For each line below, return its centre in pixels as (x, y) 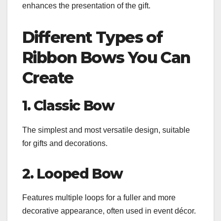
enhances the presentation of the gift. (86, 5)
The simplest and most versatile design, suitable (106, 130)
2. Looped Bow (73, 173)
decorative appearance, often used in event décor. (109, 211)
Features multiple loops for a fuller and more (99, 198)
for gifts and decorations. (65, 143)
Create (48, 77)
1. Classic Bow (68, 105)
